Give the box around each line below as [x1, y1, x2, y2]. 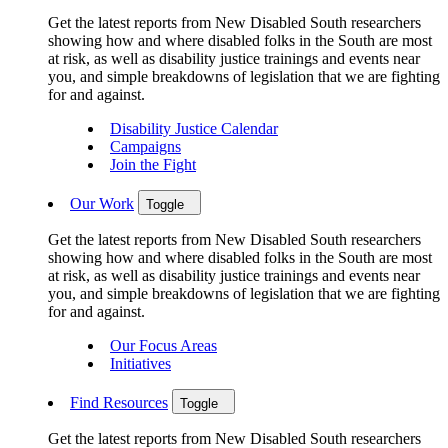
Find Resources [70, 394, 168, 412]
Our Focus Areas [110, 337, 217, 355]
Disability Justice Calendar [110, 120, 278, 138]
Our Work [70, 195, 134, 213]
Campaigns [110, 138, 181, 156]
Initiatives [110, 355, 171, 373]
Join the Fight [110, 156, 196, 174]
